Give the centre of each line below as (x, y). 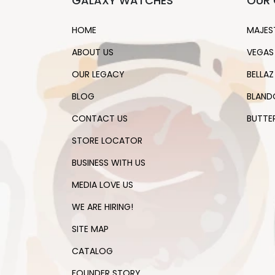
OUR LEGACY (98, 75)
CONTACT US (100, 119)
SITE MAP (90, 229)
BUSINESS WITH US (109, 163)
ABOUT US (93, 52)
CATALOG (92, 251)
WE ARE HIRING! (103, 207)
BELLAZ (260, 75)
